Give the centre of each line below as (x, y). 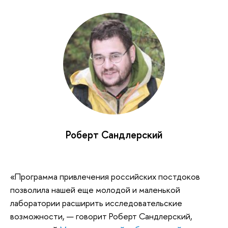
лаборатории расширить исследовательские (96, 203)
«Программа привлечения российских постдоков (105, 176)
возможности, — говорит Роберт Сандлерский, (101, 216)
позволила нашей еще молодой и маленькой (95, 189)
